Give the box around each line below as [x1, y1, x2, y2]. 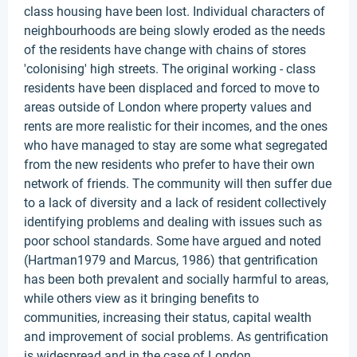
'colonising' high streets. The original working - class [24, 61, 316, 76]
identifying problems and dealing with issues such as [24, 214, 322, 229]
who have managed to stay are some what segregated [24, 138, 328, 153]
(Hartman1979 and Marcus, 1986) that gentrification [24, 253, 318, 268]
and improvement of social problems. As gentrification [24, 329, 328, 344]
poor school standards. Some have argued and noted [24, 233, 321, 249]
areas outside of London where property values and [24, 100, 312, 115]
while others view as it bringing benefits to [24, 291, 259, 306]
